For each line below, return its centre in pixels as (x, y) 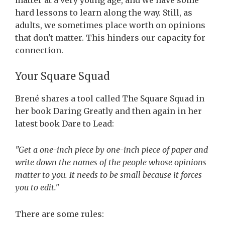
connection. (40, 50)
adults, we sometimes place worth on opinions (110, 25)
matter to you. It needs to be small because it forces (108, 175)
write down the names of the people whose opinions (111, 162)
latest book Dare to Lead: (66, 124)
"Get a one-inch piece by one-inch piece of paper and (111, 150)
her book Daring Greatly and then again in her (108, 111)
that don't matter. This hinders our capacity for (110, 38)
